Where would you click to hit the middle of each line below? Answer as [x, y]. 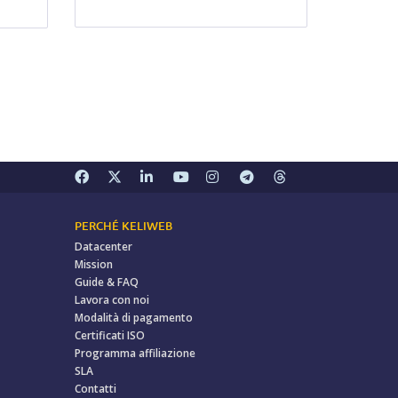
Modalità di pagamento [133, 318]
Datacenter [103, 247]
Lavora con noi [111, 300]
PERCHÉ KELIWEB [123, 226]
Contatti [95, 389]
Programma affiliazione [135, 353]
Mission [93, 264]
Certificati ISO [109, 335]
